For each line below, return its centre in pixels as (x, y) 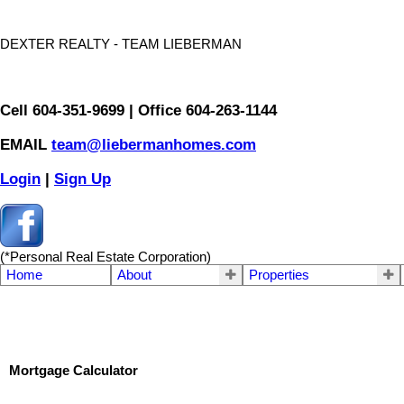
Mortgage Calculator (73, 370)
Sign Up (83, 178)
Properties (280, 275)
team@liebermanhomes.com (154, 144)
